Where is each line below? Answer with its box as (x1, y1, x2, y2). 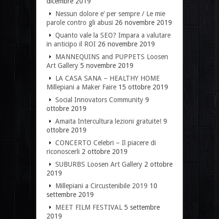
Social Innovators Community (55, 95, 143, 104)
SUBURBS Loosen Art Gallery (55, 160, 142, 168)
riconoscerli (46, 147, 80, 155)
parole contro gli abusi (46, 18, 113, 26)
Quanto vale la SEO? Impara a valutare (55, 31, 171, 39)
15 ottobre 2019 (118, 83, 168, 91)
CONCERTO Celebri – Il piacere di (55, 138, 156, 147)
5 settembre (124, 203, 160, 211)
